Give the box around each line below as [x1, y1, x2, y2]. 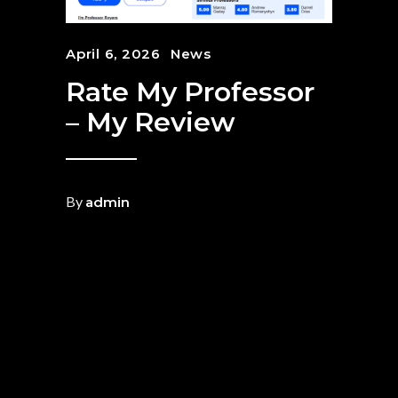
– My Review [66, 106, 235, 139]
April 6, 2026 [66, 45, 161, 63]
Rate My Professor [66, 76, 314, 109]
